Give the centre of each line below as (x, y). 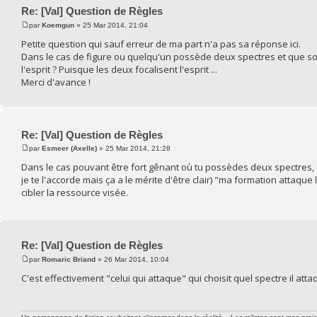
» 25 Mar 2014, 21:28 (134, 149)
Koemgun (58, 25)
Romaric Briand (69, 259)
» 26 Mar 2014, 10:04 (132, 259)
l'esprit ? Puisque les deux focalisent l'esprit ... (119, 69)
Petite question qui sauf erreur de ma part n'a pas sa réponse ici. (161, 44)
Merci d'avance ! (56, 82)
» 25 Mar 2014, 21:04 (111, 25)
